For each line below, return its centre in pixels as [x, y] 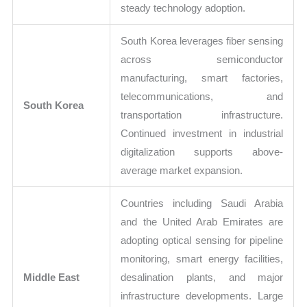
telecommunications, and [202, 96]
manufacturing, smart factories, [202, 77]
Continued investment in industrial [202, 133]
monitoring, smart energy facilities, [202, 258]
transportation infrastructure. [202, 114]
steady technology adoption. [183, 8]
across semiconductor [202, 59]
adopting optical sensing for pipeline [202, 240]
